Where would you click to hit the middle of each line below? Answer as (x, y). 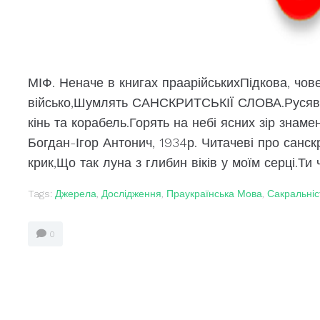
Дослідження (131, 194)
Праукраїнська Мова (214, 194)
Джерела (75, 194)
